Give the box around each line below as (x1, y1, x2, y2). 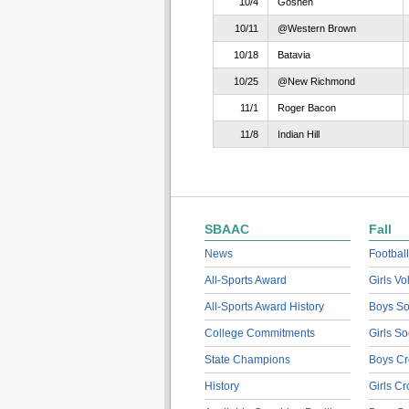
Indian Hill (277, 129, 320, 140)
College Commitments (204, 327, 315, 340)
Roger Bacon (277, 102, 336, 113)
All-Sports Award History (204, 300, 324, 313)
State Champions (204, 353, 290, 366)
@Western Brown (277, 23, 356, 34)
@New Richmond (277, 76, 355, 87)
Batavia (277, 49, 310, 60)
